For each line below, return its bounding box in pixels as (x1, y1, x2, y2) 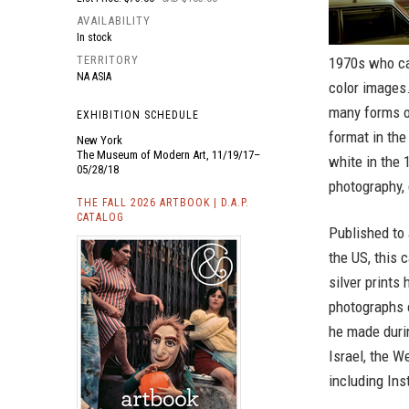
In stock (77, 31, 112, 44)
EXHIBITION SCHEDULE (77, 109, 199, 121)
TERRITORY (77, 53, 139, 67)
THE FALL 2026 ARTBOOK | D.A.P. (77, 196, 249, 209)
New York (77, 133, 122, 147)
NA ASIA (77, 70, 111, 83)
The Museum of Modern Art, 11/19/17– (77, 148, 260, 162)
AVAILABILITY (77, 14, 151, 27)
